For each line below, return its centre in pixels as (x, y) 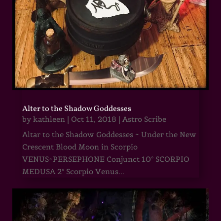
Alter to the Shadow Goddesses (76, 109)
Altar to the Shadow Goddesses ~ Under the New (109, 134)
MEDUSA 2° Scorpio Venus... (73, 171)
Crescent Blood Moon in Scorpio (80, 147)
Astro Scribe (144, 119)
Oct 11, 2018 (93, 119)
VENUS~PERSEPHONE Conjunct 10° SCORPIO (106, 159)
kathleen (49, 119)
